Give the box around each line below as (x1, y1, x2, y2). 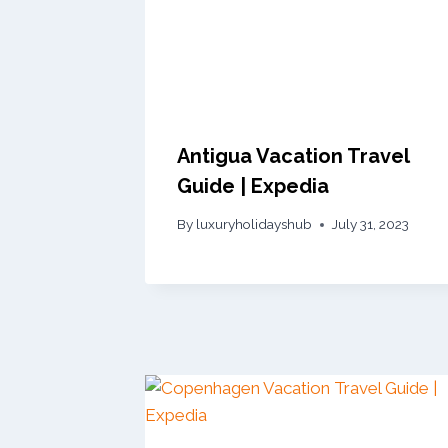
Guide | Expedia (177, 173, 329, 198)
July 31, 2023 (332, 216, 410, 233)
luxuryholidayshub (196, 216, 313, 233)
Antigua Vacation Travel (177, 143, 409, 168)
